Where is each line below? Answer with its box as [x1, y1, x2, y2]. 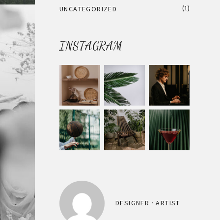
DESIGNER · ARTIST [115, 198, 180, 207]
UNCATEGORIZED [59, 4, 117, 13]
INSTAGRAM [59, 39, 122, 53]
